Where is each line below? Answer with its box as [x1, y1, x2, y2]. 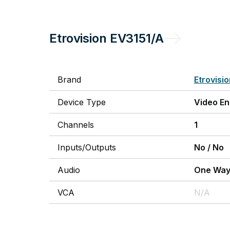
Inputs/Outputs [57, 142, 116, 152]
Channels [57, 120, 94, 130]
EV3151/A [109, 31, 164, 46]
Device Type [57, 97, 106, 107]
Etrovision [49, 31, 107, 46]
